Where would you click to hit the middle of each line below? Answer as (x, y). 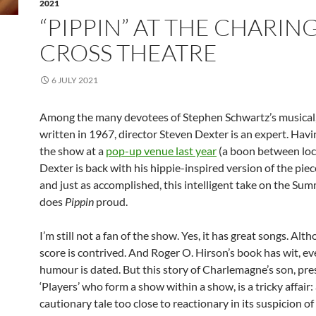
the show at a (73, 151)
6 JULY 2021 (75, 80)
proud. (111, 202)
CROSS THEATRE (128, 53)
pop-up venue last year (161, 151)
